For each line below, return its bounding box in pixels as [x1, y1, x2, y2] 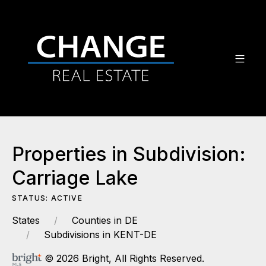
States [12, 214, 40, 226]
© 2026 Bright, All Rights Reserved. [42, 252, 204, 264]
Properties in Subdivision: [12, 142, 246, 166]
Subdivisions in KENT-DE [44, 229, 157, 240]
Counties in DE [72, 214, 138, 226]
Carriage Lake [12, 166, 138, 189]
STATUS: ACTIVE [12, 194, 83, 202]
